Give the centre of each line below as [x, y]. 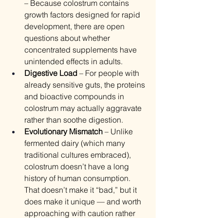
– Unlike [119, 132]
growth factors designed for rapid [83, 15]
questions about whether [68, 38]
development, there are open [75, 27]
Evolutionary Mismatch [64, 132]
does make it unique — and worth [84, 202]
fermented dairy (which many [76, 143]
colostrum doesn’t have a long [78, 167]
